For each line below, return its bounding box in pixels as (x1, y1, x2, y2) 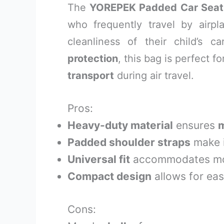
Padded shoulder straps (67, 136, 190, 148)
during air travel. (114, 69, 194, 81)
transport (67, 69, 114, 81)
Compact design (67, 170, 151, 182)
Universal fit (67, 153, 130, 165)
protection (67, 52, 118, 64)
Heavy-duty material (67, 119, 173, 131)
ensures (173, 119, 218, 131)
